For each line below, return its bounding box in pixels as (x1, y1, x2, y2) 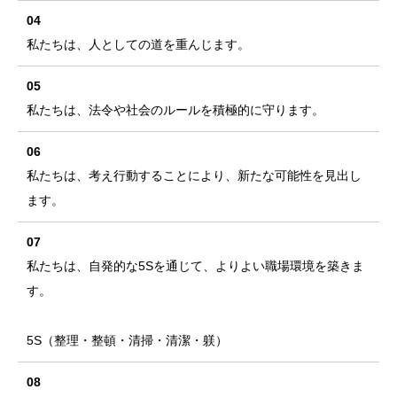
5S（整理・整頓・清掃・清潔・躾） (27, 333, 228, 347)
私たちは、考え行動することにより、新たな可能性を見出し (27, 168, 362, 183)
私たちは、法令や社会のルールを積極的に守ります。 (27, 103, 324, 117)
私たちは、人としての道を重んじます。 (27, 37, 250, 51)
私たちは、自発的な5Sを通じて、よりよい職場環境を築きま (27, 259, 364, 273)
